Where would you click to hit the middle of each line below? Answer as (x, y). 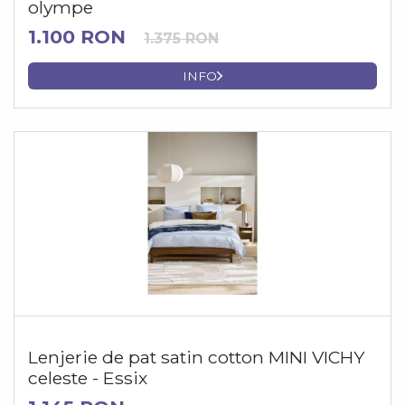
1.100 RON (77, 37)
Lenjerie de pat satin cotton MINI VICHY (196, 357)
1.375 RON (181, 39)
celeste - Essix (88, 377)
